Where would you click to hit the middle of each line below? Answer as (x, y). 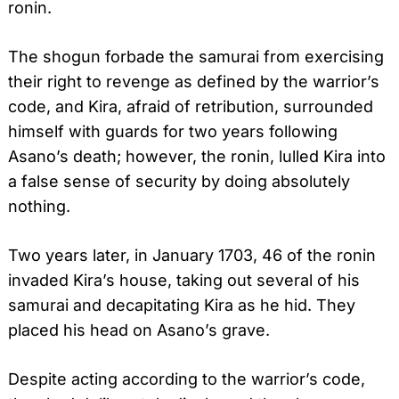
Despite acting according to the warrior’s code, (187, 379)
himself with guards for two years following (173, 131)
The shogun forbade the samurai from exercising (196, 56)
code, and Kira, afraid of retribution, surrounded (191, 106)
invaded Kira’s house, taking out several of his (184, 280)
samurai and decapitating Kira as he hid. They (182, 305)
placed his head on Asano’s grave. (139, 330)
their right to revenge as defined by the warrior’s (194, 81)
